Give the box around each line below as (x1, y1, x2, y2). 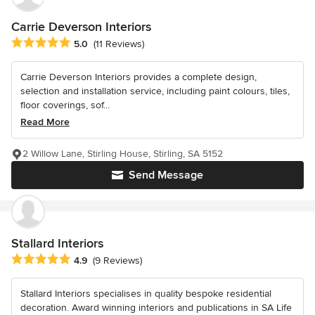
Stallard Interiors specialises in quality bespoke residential (20, 287, 271, 300)
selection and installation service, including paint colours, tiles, (20, 84, 290, 97)
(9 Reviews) (93, 254, 142, 266)
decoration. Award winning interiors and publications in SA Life (20, 301, 292, 314)
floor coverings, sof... (20, 98, 110, 111)
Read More (20, 115, 70, 128)
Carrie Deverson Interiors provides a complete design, (20, 70, 257, 83)
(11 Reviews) (94, 37, 144, 50)
